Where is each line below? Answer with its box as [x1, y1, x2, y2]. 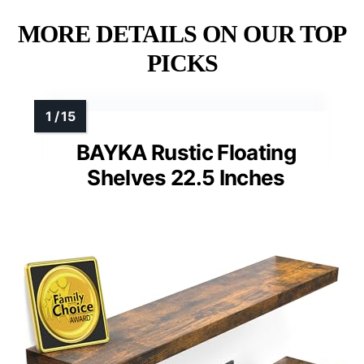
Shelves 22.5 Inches [87, 165, 285, 191]
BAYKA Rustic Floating [76, 140, 297, 166]
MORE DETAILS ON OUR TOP [18, 20, 346, 48]
